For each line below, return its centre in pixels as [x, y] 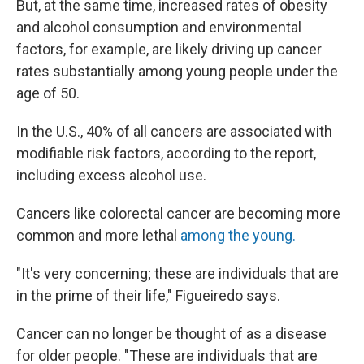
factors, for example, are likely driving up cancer [169, 50]
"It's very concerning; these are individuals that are [178, 274]
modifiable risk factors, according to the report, [166, 154]
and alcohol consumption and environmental [159, 28]
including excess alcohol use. [111, 175]
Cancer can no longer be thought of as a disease [171, 334]
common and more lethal [98, 236]
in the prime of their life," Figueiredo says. [148, 296]
